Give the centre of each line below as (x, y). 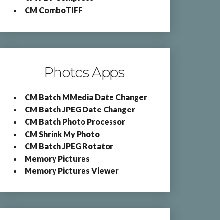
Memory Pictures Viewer (72, 171)
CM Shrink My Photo (62, 134)
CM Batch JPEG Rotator (69, 146)
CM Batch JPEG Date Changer (80, 109)
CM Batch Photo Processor (75, 122)
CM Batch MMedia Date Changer (86, 97)
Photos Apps (84, 72)
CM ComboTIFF (54, 10)
